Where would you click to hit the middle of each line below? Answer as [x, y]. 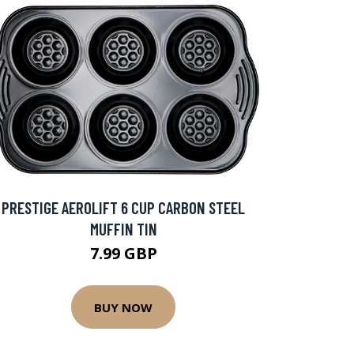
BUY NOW [123, 307]
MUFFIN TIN [123, 229]
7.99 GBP [123, 254]
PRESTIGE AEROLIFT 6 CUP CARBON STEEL [123, 208]
